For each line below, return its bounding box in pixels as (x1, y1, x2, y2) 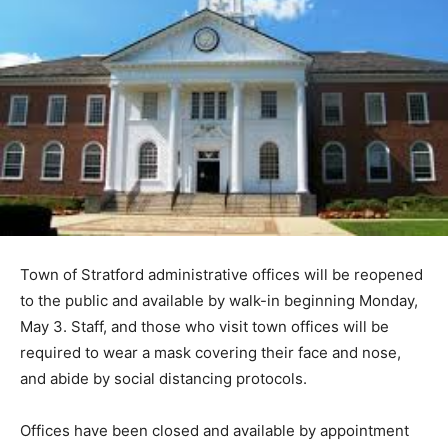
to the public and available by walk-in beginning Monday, (20, 291, 418, 311)
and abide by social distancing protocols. (20, 369, 307, 389)
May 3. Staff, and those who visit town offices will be (20, 317, 389, 337)
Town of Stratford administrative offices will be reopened (20, 265, 423, 285)
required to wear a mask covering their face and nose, (20, 343, 401, 363)
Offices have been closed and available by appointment (20, 421, 409, 441)
